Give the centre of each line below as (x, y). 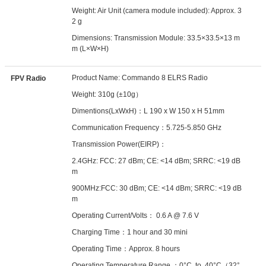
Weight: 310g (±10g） (107, 94)
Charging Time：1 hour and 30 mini (130, 232)
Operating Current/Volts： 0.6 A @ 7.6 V (136, 216)
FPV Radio (28, 78)
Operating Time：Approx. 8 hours (126, 249)
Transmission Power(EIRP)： (119, 144)
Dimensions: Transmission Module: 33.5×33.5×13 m (156, 38)
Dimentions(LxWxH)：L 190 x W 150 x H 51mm (148, 111)
